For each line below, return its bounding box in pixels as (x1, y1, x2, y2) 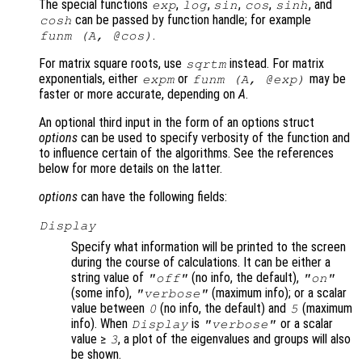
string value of (71, 270, 147, 286)
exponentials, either (39, 71, 141, 87)
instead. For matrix (226, 56, 325, 72)
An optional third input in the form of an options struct (39, 115, 314, 131)
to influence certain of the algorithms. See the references (39, 145, 334, 162)
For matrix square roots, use (39, 56, 185, 72)
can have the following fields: (78, 189, 227, 205)
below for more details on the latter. (39, 161, 222, 177)
